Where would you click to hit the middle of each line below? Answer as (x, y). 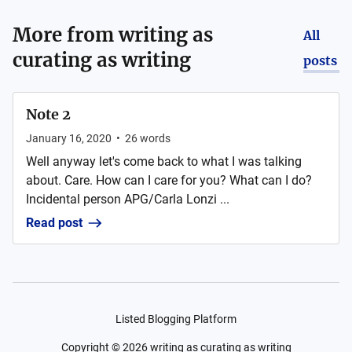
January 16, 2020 (69, 138)
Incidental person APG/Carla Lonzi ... (128, 199)
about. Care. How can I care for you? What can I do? (169, 180)
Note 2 (48, 114)
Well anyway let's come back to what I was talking (164, 161)
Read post (54, 223)
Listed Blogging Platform (176, 319)
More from (66, 35)
